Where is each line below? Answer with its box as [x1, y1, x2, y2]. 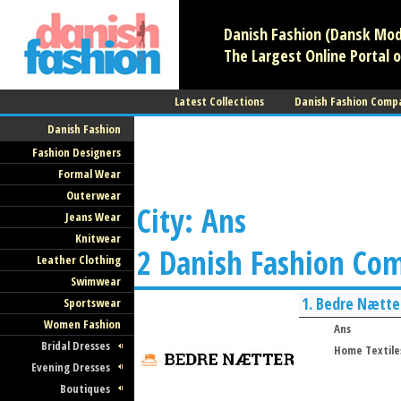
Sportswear [63, 294, 121, 311]
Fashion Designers [31, 144, 121, 160]
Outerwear [65, 187, 121, 203]
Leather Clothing [36, 252, 121, 268]
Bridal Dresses [41, 337, 111, 354]
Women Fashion [43, 316, 121, 332]
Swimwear [70, 273, 121, 289]
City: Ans [137, 200, 246, 242]
